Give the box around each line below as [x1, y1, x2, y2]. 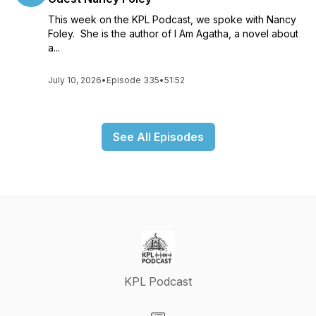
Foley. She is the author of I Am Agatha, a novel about [48, 28, 298, 39]
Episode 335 [107, 75, 159, 85]
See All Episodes [112, 130, 204, 144]
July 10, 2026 [48, 75, 102, 85]
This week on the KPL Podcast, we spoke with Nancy [48, 13, 296, 25]
